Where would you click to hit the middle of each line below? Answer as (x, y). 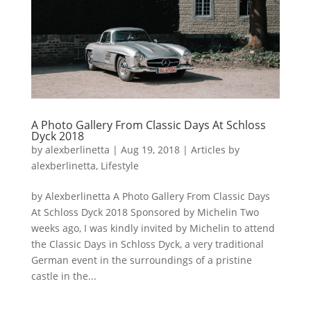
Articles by (215, 149)
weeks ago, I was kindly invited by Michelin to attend (153, 228)
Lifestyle (119, 165)
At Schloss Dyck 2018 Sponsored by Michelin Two (145, 212)
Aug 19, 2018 (150, 149)
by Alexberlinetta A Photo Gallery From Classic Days (150, 196)
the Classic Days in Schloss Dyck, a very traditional (147, 244)
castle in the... (64, 276)
